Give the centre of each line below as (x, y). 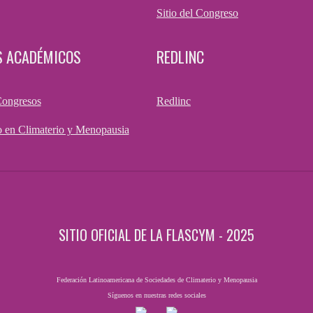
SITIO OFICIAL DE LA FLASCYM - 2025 (156, 234)
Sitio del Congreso (197, 13)
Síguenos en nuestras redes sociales (156, 296)
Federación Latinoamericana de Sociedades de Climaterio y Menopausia (156, 280)
